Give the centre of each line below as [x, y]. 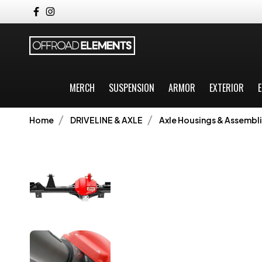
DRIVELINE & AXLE [106, 120]
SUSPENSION [131, 88]
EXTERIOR [226, 88]
